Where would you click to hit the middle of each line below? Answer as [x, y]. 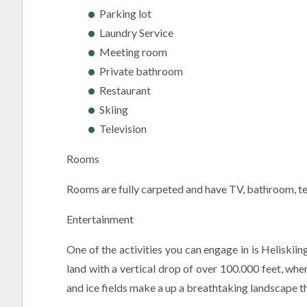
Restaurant [125, 90]
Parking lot [125, 14]
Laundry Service [136, 33]
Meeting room [133, 52]
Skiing [114, 110]
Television [123, 129]
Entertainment [100, 219]
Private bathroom [141, 71]
